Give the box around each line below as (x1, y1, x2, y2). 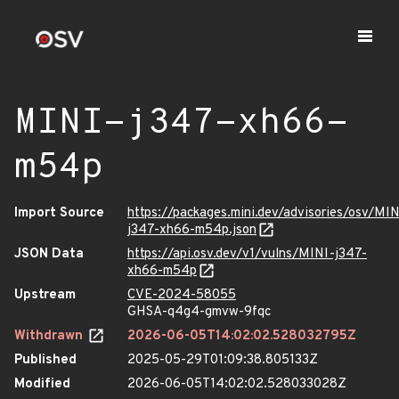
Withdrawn (14, 328, 86, 345)
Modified (14, 376, 70, 393)
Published (14, 352, 77, 369)
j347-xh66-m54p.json (127, 222, 256, 239)
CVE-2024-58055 (127, 287, 236, 304)
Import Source (14, 205, 104, 222)
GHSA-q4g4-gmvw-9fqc (127, 304, 271, 321)
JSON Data (14, 246, 84, 263)
